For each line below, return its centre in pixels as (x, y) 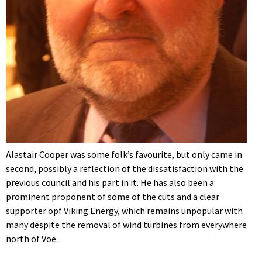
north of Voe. (32, 239)
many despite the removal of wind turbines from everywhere (126, 225)
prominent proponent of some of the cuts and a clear (113, 197)
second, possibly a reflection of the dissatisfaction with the (125, 169)
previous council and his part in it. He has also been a (110, 183)
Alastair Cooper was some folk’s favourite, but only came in (124, 155)
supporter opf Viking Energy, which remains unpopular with (124, 211)
